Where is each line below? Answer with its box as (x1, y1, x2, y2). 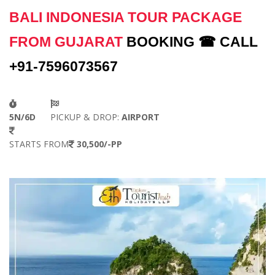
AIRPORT (119, 110, 160, 123)
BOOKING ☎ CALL (126, 33, 258, 50)
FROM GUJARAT (9, 33, 123, 50)
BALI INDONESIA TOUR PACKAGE (9, 9, 242, 25)
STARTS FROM (9, 137, 69, 150)
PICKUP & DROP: (50, 110, 119, 123)
